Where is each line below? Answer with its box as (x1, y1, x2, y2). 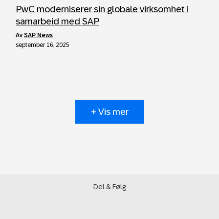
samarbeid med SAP (16, 16, 99, 26)
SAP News (24, 32, 53, 39)
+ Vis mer (90, 107, 129, 117)
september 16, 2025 (16, 42, 69, 48)
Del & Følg (93, 183, 126, 191)
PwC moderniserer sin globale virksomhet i (16, 4, 189, 14)
